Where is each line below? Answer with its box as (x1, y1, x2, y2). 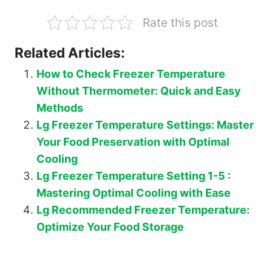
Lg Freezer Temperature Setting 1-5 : (36, 169, 231, 183)
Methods (36, 101, 83, 115)
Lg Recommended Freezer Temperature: (36, 203, 250, 217)
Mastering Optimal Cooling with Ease (36, 186, 231, 200)
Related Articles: (15, 44, 125, 61)
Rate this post (142, 15, 218, 30)
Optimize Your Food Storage (36, 220, 184, 234)
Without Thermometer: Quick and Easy (36, 84, 241, 98)
